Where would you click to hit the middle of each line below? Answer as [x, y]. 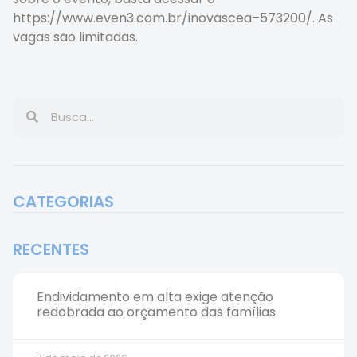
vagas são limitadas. [75, 37]
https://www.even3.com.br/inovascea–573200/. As [173, 18]
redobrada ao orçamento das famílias [156, 312]
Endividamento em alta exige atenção [155, 296]
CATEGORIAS [63, 201]
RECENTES [51, 249]
